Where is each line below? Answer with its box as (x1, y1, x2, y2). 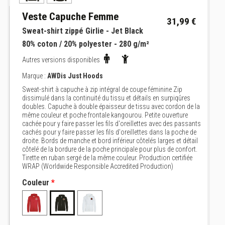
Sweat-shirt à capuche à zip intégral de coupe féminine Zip (22, 85, 182, 93)
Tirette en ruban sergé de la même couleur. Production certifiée (22, 154, 192, 162)
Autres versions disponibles (22, 56, 101, 64)
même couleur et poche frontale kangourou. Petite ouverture (22, 111, 188, 119)
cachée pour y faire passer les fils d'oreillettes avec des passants (22, 120, 201, 128)
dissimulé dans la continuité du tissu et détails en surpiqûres (22, 94, 190, 102)
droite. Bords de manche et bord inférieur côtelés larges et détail (22, 137, 198, 145)
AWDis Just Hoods (47, 72, 103, 80)
